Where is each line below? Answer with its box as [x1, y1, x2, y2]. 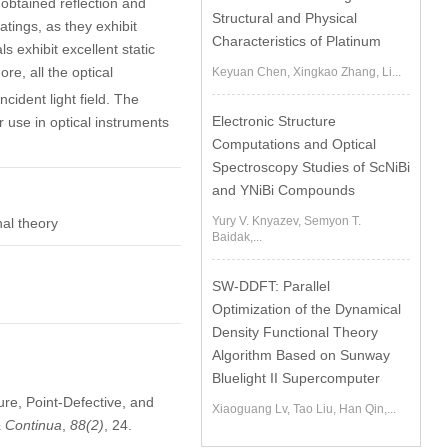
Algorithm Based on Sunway [212, 347, 391, 363]
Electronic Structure [212, 113, 337, 129]
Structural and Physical [212, 10, 358, 26]
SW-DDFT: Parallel [212, 278, 331, 294]
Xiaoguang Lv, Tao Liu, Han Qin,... [212, 402, 397, 416]
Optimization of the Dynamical [212, 301, 402, 317]
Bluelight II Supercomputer [212, 370, 381, 386]
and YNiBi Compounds [212, 182, 356, 198]
